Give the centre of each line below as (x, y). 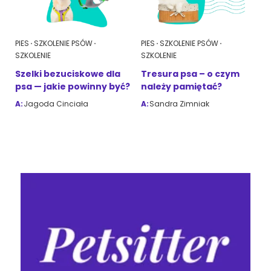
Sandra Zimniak (179, 104)
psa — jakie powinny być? (73, 87)
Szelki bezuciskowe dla (68, 74)
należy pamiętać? (181, 87)
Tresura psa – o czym (190, 74)
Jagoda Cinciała (56, 104)
